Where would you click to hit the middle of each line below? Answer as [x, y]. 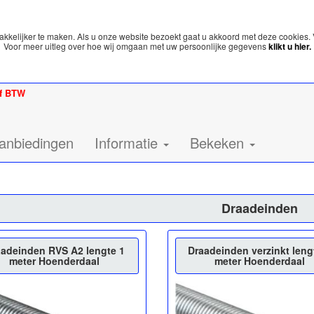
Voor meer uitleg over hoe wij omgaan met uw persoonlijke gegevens [136, 46]
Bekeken [219, 143]
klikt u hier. [289, 46]
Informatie [128, 143]
